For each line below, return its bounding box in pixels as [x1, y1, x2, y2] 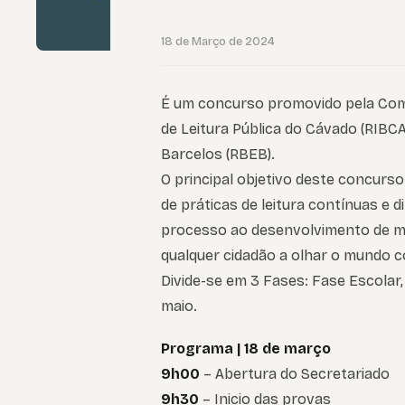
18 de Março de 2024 [161, 34, 275, 49]
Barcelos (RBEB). [161, 146, 275, 163]
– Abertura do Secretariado [200, 365, 390, 383]
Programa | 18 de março [161, 340, 331, 358]
